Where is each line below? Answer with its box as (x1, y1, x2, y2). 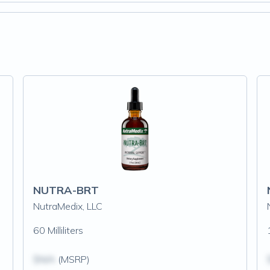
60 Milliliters (33, 224, 83, 236)
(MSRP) (55, 253, 90, 265)
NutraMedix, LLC (33, 200, 102, 212)
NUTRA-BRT (33, 183, 99, 197)
